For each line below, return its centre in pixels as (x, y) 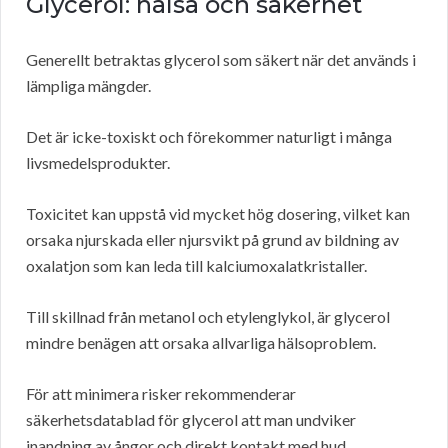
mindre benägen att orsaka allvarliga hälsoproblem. (201, 343)
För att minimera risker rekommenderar (161, 394)
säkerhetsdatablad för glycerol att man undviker (191, 420)
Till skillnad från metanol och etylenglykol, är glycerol (208, 317)
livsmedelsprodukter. (98, 163)
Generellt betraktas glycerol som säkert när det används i (221, 60)
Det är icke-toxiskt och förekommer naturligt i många (209, 137)
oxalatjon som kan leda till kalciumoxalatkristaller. (196, 266)
